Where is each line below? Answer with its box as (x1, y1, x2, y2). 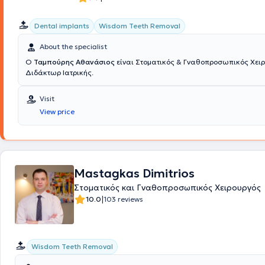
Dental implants (34, 21, 89, 30)
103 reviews (104, 195, 143, 203)
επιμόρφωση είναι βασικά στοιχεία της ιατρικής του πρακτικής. (22, 1, 241, 10)
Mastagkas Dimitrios (74, 166, 195, 181)
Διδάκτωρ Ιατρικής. (25, 68, 93, 77)
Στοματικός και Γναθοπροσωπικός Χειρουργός (74, 182, 261, 193)
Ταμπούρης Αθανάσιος (34, 57, 115, 66)
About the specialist (40, 42, 107, 51)
